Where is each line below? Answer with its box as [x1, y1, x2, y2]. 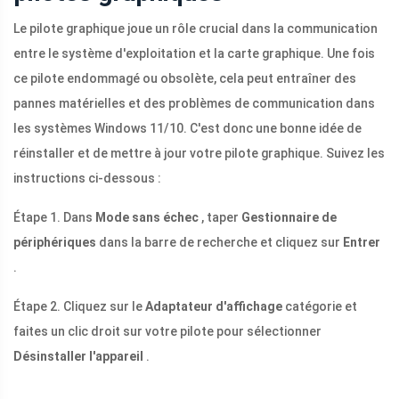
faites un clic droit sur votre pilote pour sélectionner [13, 324, 322, 339]
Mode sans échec [95, 210, 199, 225]
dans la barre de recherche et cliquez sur [96, 235, 343, 250]
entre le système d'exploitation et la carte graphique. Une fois [13, 46, 375, 61]
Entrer [343, 235, 380, 250]
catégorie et [282, 299, 357, 314]
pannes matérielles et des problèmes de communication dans [13, 96, 375, 111]
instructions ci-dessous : [13, 171, 161, 186]
